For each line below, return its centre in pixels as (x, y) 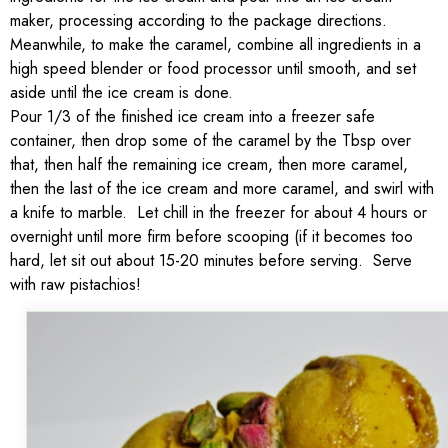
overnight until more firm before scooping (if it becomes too (211, 236)
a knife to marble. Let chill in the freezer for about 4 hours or (218, 212)
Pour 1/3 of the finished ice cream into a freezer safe (192, 116)
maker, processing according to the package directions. (198, 20)
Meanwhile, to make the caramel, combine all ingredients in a (215, 44)
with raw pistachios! (75, 284)
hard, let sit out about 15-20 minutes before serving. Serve (211, 260)
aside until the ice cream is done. (121, 92)
